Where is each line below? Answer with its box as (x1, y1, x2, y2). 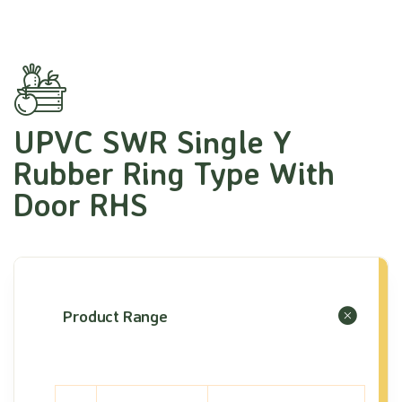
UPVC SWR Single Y (13, 122, 292, 162)
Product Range (63, 306, 168, 327)
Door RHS (13, 185, 148, 225)
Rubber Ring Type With (13, 153, 335, 194)
